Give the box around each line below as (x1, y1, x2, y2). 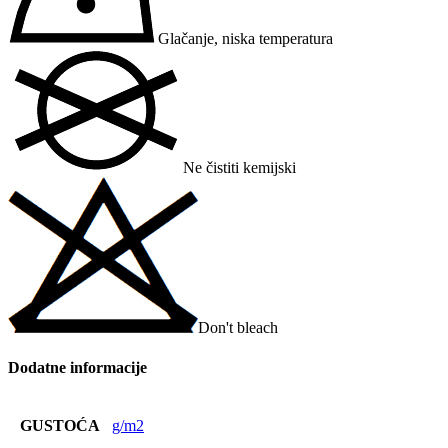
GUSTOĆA (19, 417, 100, 434)
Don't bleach (198, 319, 278, 337)
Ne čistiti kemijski (183, 159, 296, 177)
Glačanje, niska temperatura (158, 30, 333, 48)
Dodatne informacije (8, 358, 147, 376)
